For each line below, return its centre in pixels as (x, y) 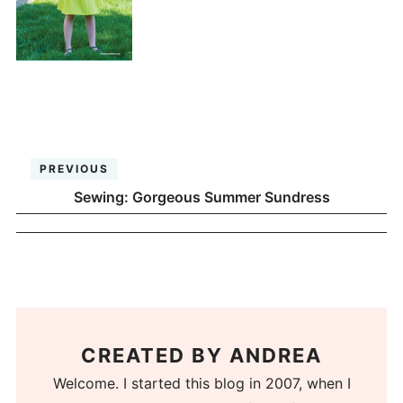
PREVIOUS (75, 168)
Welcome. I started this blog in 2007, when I (201, 384)
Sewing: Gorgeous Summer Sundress (201, 197)
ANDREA (276, 356)
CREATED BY (155, 356)
